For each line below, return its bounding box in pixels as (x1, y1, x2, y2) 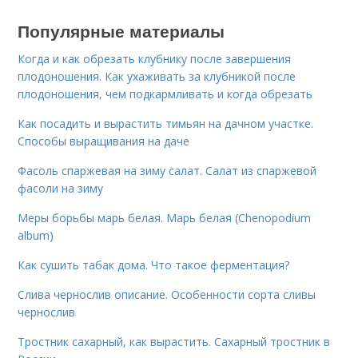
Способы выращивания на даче (18, 133, 190, 149)
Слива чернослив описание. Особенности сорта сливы (18, 287, 316, 302)
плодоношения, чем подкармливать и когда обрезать (18, 86, 313, 101)
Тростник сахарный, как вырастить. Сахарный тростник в (18, 334, 331, 349)
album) (18, 228, 54, 243)
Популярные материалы (18, 18, 225, 42)
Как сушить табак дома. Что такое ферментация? (18, 257, 290, 272)
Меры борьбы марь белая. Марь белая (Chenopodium (18, 210, 312, 225)
